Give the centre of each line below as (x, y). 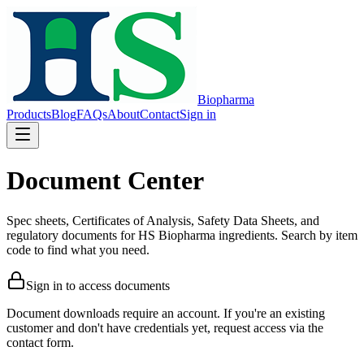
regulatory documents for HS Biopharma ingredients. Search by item (182, 235)
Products (29, 114)
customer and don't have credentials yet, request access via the (165, 327)
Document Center (105, 181)
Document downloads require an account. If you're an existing (166, 313)
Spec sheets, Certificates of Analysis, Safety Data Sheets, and (163, 220)
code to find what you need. (78, 249)
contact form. (40, 342)
